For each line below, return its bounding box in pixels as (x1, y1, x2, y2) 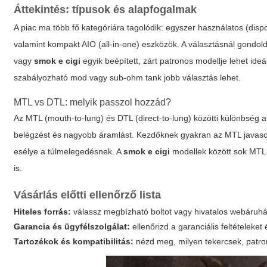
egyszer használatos (166, 23, 244, 32)
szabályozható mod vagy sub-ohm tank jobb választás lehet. (14, 73, 241, 82)
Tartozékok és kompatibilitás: (14, 237, 134, 246)
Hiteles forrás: (14, 207, 72, 216)
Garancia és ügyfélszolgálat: (14, 222, 131, 231)
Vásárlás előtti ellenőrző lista (14, 189, 162, 201)
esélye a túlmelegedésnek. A (14, 147, 124, 156)
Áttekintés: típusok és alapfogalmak (14, 4, 197, 15)
